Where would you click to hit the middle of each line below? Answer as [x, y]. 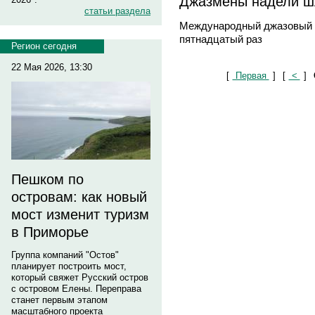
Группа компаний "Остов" [65, 255]
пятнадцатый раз [221, 39]
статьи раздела [117, 11]
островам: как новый [79, 197]
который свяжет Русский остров [80, 277]
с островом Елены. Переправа [76, 289]
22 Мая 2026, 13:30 [52, 67]
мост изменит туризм [80, 214]
